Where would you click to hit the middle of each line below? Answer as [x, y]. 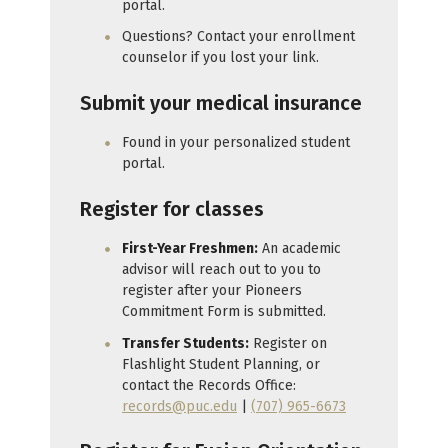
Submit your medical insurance [221, 102]
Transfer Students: [185, 343]
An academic [299, 249]
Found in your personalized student [236, 143]
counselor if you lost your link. [220, 58]
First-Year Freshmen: [190, 249]
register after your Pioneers [212, 291]
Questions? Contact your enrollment [238, 37]
